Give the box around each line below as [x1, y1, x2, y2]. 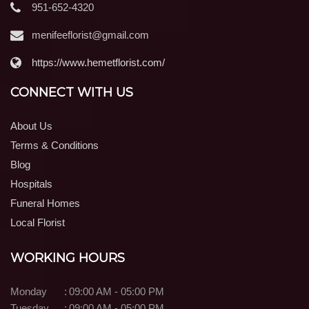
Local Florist [10, 216, 65, 228]
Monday [10, 285, 47, 297]
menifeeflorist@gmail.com [32, 28, 149, 41]
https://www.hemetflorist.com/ [32, 56, 165, 68]
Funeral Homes [10, 197, 80, 209]
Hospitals [10, 177, 52, 190]
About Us [10, 119, 52, 132]
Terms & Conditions [10, 139, 99, 151]
